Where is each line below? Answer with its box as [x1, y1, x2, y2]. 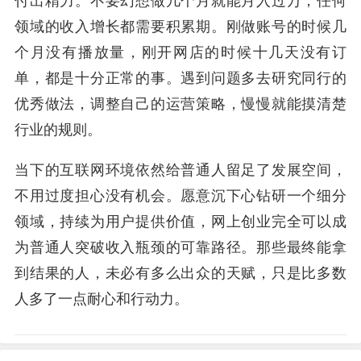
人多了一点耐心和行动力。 [15, 291, 189, 307]
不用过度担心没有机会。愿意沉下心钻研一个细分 [15, 188, 346, 204]
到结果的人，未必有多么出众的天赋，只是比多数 [15, 265, 346, 281]
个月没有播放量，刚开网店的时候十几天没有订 [15, 44, 346, 60]
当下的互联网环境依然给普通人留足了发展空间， [15, 162, 346, 178]
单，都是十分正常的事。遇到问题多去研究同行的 [15, 70, 346, 86]
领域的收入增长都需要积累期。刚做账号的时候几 [15, 19, 346, 35]
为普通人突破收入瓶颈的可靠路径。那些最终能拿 [15, 239, 346, 255]
